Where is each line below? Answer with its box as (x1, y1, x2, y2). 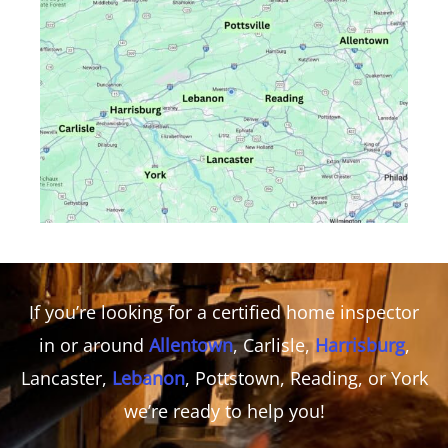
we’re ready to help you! (123, 398, 325, 423)
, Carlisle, (232, 332, 315, 357)
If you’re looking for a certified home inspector (29, 299, 419, 324)
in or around (38, 332, 149, 357)
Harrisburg (314, 332, 405, 357)
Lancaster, (20, 365, 112, 390)
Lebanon (111, 365, 185, 390)
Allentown (148, 332, 233, 357)
